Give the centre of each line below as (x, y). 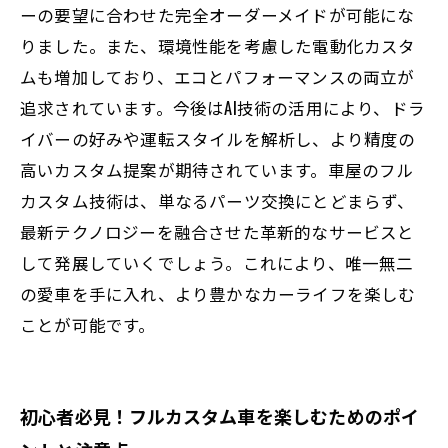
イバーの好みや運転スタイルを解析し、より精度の (218, 138)
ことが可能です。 (88, 324)
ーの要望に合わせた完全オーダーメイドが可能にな (217, 14)
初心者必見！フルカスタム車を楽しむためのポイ (220, 416)
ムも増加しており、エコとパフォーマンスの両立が (217, 76)
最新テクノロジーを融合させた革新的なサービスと (217, 231)
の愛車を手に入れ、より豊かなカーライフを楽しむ (218, 293)
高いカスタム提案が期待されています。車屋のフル (217, 169)
